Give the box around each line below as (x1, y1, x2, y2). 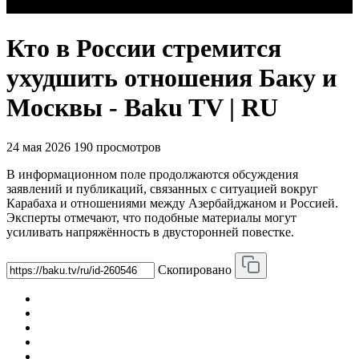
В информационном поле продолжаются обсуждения (6, 167, 298, 181)
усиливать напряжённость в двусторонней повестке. (6, 224, 294, 239)
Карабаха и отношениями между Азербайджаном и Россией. (6, 196, 338, 210)
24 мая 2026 (6, 139, 71, 154)
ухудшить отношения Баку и (6, 63, 337, 93)
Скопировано (158, 262, 232, 276)
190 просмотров (74, 139, 161, 154)
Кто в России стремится (6, 34, 281, 63)
